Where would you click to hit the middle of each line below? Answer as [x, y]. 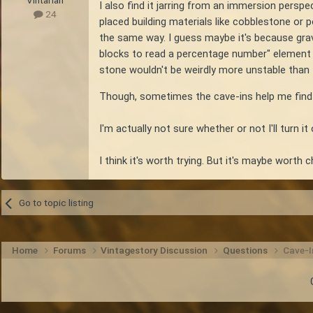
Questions [247, 250]
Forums [70, 250]
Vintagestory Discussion [155, 250]
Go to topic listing [56, 203]
